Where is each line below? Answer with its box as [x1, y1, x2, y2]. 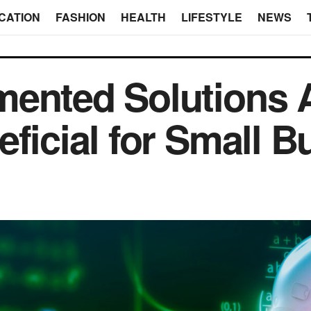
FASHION [55, 9, 106, 25]
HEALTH [120, 9, 166, 25]
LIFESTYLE [180, 9, 242, 25]
